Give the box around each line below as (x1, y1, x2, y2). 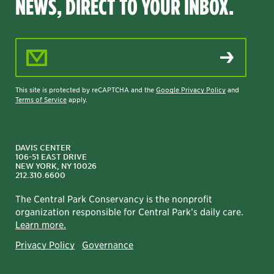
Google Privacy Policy (156, 84, 226, 94)
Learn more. (15, 218, 66, 230)
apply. (67, 94, 87, 103)
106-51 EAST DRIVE (15, 151, 87, 161)
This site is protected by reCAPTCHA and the (15, 84, 156, 94)
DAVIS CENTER (15, 142, 71, 152)
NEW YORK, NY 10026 (15, 160, 97, 171)
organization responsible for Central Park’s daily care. (15, 205, 243, 217)
